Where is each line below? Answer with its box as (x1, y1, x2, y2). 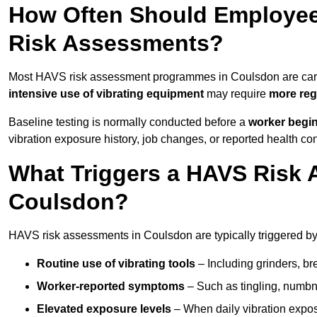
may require (204, 88, 269, 100)
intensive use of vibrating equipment (8, 88, 204, 100)
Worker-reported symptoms (37, 280, 185, 293)
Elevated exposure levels (37, 303, 171, 316)
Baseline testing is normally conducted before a (8, 116, 248, 129)
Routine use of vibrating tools (37, 258, 195, 270)
